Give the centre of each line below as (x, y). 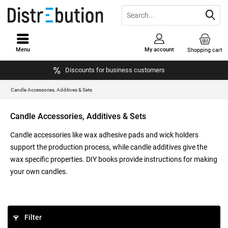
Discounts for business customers (115, 70)
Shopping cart (205, 50)
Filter (32, 217)
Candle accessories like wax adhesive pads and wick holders (104, 135)
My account (160, 50)
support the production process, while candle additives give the (109, 147)
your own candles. (39, 172)
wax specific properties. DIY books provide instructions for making (114, 159)
